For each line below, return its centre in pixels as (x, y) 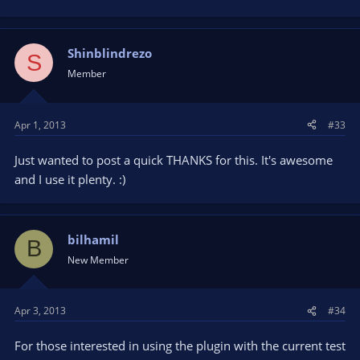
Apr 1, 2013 (40, 125)
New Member (98, 260)
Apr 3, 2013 (40, 311)
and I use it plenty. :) (70, 179)
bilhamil (93, 239)
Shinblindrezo (110, 53)
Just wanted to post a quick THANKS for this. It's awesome (174, 160)
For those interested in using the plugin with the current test (180, 346)
